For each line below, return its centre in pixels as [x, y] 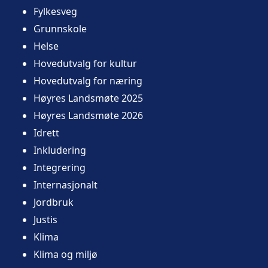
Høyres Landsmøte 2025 [88, 98]
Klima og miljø [66, 254]
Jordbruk [54, 202]
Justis [45, 219]
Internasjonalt [66, 185]
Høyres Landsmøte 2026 [88, 115]
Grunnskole [60, 28]
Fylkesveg [55, 11]
